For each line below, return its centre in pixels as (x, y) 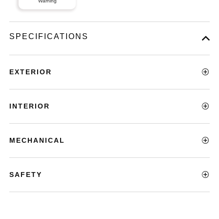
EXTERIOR (31, 72)
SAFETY (26, 174)
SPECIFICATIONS (49, 36)
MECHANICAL (37, 140)
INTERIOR (30, 106)
